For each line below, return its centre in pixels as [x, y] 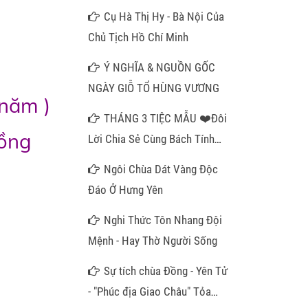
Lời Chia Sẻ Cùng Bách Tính [151, 139]
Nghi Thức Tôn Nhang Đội [163, 220]
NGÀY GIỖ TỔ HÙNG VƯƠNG [154, 88]
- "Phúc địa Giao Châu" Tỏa [150, 291]
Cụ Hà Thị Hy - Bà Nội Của [164, 16]
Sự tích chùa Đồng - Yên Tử [166, 271]
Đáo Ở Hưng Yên [125, 190]
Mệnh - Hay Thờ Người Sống [153, 241]
